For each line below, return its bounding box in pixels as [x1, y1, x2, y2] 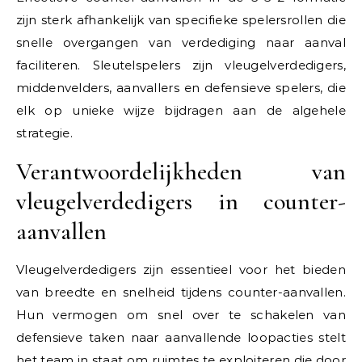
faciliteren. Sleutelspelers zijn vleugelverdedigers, [16, 57, 346, 73]
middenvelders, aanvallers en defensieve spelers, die [16, 79, 346, 95]
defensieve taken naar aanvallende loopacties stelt [16, 329, 346, 345]
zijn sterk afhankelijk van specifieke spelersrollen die [16, 11, 346, 27]
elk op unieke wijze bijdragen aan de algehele [16, 102, 346, 118]
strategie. [16, 124, 73, 141]
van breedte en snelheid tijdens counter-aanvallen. [16, 284, 346, 300]
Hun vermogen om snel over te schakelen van [16, 306, 346, 322]
